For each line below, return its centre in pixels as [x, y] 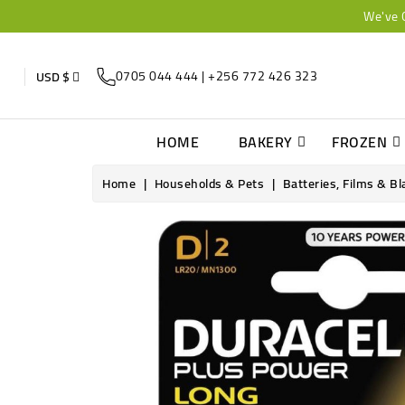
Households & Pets [209, 184]
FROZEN [359, 142]
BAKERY [265, 142]
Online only [144, 230]
